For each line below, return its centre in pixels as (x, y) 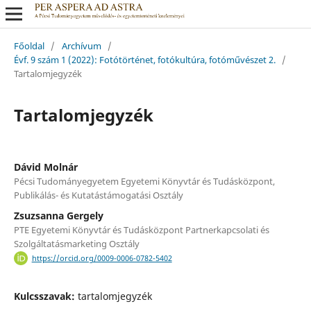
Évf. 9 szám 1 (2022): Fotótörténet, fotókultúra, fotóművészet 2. (144, 59)
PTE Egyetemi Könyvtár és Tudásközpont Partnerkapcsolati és (141, 229)
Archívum (81, 45)
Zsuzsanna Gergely (58, 215)
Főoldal (29, 45)
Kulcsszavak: (45, 296)
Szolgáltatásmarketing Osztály (76, 243)
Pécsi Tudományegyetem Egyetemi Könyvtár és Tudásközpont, (144, 181)
